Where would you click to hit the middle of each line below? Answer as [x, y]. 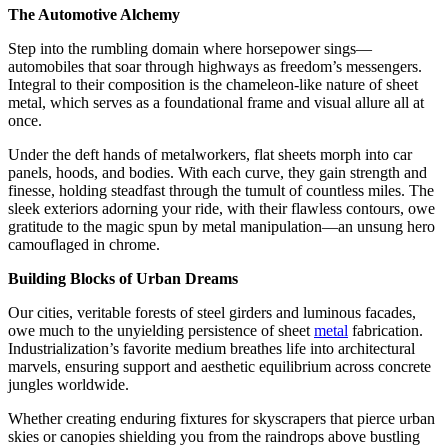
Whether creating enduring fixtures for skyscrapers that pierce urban [221, 418]
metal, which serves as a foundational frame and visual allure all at [216, 102]
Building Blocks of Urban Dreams [123, 278]
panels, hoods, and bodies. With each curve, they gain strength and [217, 172]
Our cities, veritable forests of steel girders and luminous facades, [212, 312]
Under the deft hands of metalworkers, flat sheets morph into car [210, 154]
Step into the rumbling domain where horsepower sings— [190, 48]
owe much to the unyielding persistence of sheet [161, 330]
